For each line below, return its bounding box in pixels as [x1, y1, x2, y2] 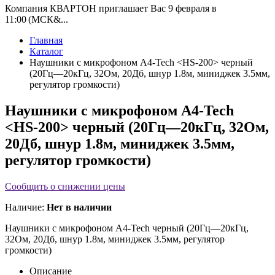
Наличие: [5, 202, 47, 213]
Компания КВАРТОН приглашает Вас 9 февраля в [5, 3, 217, 14]
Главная [29, 35, 63, 46]
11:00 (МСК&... [5, 14, 68, 25]
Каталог [29, 46, 63, 57]
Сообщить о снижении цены [5, 181, 125, 192]
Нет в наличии [47, 202, 112, 213]
